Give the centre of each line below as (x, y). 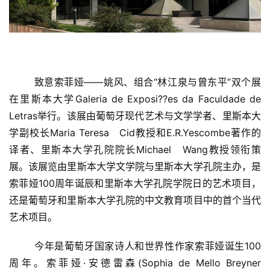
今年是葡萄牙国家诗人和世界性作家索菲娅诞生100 (13, 246)
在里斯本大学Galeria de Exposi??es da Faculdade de (135, 99)
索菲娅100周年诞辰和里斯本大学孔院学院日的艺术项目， (135, 183)
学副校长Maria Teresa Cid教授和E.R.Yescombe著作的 (135, 132)
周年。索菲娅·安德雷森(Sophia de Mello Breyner (135, 262)
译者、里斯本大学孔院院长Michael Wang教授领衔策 (135, 149)
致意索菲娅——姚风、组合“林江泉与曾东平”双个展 (13, 82)
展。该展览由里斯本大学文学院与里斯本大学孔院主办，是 (135, 166)
